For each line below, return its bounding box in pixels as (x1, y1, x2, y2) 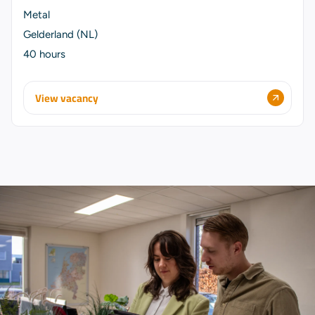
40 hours (23, 48, 65, 60)
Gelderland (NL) (23, 28, 98, 41)
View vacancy (35, 87, 98, 108)
